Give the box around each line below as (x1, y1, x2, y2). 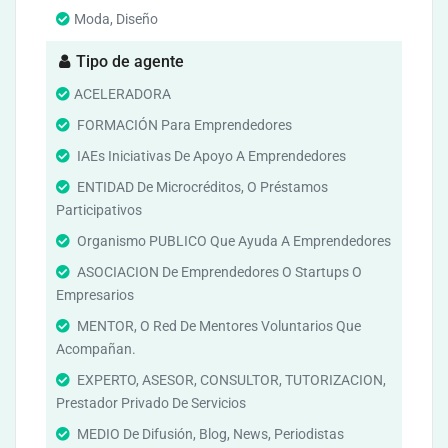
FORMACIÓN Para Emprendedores (74, 117, 292, 133)
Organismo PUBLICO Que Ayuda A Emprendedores (74, 233, 391, 249)
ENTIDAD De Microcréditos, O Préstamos (74, 179, 328, 195)
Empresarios (56, 287, 134, 303)
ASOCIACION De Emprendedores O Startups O (74, 264, 362, 280)
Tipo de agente (76, 52, 184, 71)
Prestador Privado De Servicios (56, 395, 246, 411)
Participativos (56, 202, 142, 218)
